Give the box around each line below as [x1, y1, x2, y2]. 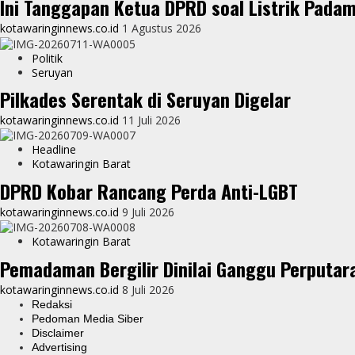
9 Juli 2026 [122, 204, 174, 219]
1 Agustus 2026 [122, 21, 201, 36]
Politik [32, 50, 63, 66]
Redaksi [32, 297, 72, 311]
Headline [32, 142, 76, 158]
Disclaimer [32, 326, 84, 339]
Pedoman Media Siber [32, 311, 143, 325]
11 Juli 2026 [122, 113, 181, 128]
